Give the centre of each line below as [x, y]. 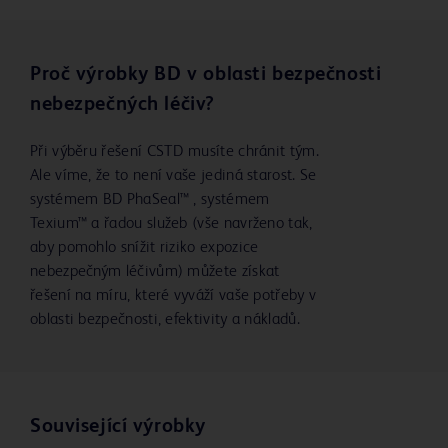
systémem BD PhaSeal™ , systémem [150, 200]
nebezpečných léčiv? [122, 105]
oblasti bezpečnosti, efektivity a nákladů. [165, 320]
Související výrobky [118, 427]
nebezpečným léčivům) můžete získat [155, 272]
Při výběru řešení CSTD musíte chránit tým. [174, 152]
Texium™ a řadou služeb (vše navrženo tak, [171, 224]
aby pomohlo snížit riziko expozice [144, 248]
